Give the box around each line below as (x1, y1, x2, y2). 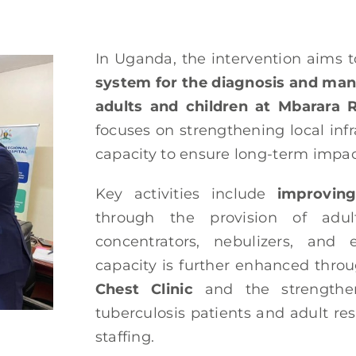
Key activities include (95, 185, 266, 203)
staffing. (95, 328, 155, 346)
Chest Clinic (95, 281, 193, 299)
